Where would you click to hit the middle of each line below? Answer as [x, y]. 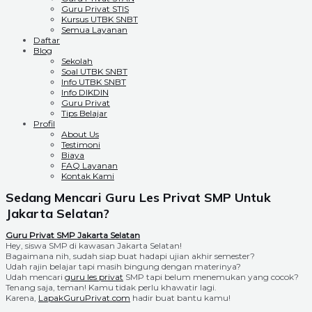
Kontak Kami [88, 176]
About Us [80, 134]
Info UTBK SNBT [94, 82]
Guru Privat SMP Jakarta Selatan [73, 235]
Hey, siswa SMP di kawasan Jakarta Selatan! [94, 245]
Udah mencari [35, 277]
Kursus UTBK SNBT [100, 19]
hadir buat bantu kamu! [180, 298]
